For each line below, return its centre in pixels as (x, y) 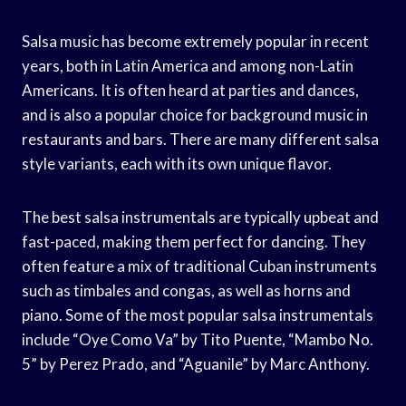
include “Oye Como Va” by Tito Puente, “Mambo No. (198, 339)
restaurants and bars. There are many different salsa (200, 139)
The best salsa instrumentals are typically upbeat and (200, 217)
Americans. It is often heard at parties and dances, (190, 90)
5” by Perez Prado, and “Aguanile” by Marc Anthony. (196, 363)
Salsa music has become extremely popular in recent (195, 41)
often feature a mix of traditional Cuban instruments (199, 266)
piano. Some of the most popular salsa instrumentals (198, 314)
